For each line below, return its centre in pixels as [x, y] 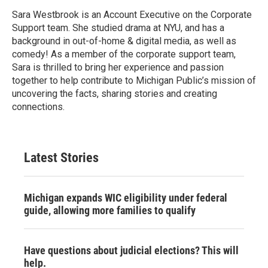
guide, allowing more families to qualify [110, 210]
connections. [38, 107]
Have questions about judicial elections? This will [131, 250]
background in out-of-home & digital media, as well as [124, 41]
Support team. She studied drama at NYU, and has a [118, 28]
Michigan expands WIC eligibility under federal [126, 198]
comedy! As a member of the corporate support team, [124, 54]
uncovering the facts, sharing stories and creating [115, 94]
